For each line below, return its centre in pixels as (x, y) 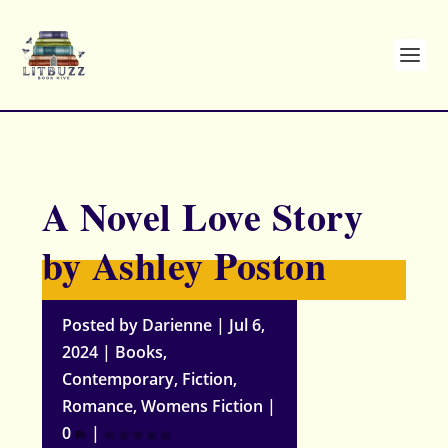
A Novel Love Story (203, 216)
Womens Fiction (202, 406)
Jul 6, (247, 325)
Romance (98, 406)
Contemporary (118, 379)
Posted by (102, 325)
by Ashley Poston (184, 265)
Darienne (177, 325)
